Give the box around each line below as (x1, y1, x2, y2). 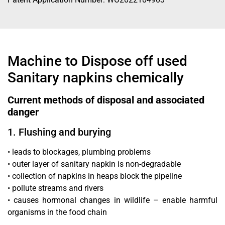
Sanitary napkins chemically (8, 69, 184, 86)
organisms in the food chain (8, 207, 107, 217)
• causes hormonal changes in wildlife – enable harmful (8, 195, 217, 205)
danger (8, 105, 39, 118)
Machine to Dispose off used (8, 52, 187, 69)
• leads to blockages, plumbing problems (8, 147, 151, 157)
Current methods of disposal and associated (8, 93, 204, 106)
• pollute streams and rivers (8, 183, 103, 193)
